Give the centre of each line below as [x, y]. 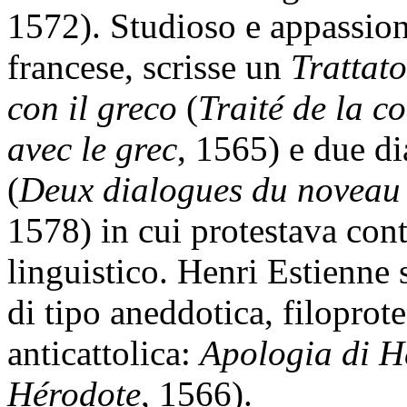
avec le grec [92, 149]
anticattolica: [104, 353]
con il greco [92, 108]
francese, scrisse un [149, 67]
